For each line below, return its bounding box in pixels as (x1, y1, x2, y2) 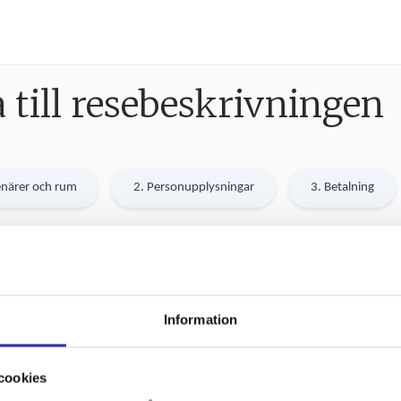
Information (163, 311, 238, 328)
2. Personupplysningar (132, 181, 254, 195)
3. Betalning (310, 181, 374, 195)
